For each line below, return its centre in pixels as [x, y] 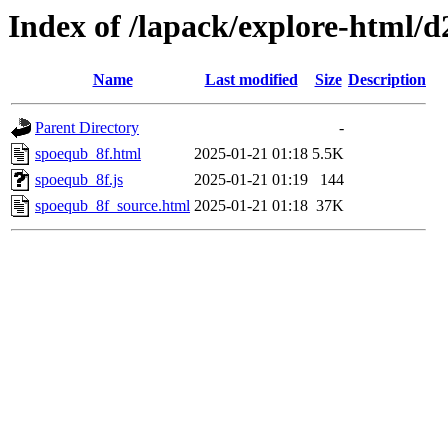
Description [387, 80]
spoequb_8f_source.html [112, 206]
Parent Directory [87, 128]
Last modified [251, 80]
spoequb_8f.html [88, 154]
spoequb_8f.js [79, 180]
